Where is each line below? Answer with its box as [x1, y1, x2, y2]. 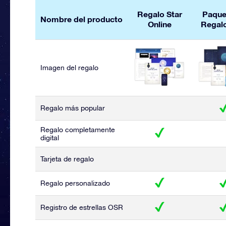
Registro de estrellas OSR [40, 203, 123, 211]
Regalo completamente [40, 126, 115, 134]
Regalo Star [137, 9, 182, 19]
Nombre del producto [40, 14, 123, 24]
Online [147, 19, 172, 29]
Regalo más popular [40, 104, 105, 112]
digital [40, 134, 59, 142]
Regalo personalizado [40, 179, 110, 187]
